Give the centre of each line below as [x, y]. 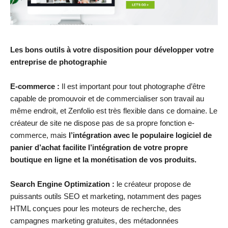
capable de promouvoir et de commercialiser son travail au [107, 99]
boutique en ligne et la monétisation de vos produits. [103, 160]
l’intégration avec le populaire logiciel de [140, 135]
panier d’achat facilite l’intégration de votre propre [99, 148]
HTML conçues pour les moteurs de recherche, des [96, 209]
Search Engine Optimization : [62, 184]
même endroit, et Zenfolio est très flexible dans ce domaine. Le [114, 111]
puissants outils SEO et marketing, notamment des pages [106, 196]
